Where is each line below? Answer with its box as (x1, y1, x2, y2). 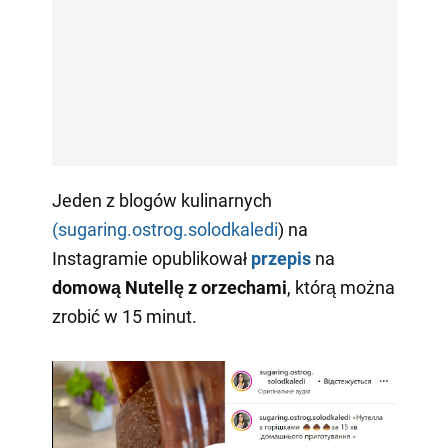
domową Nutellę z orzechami (51, 276, 287, 298)
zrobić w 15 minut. (51, 305, 197, 327)
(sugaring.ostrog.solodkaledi (51, 218, 278, 240)
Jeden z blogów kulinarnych (51, 189, 272, 211)
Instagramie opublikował (51, 247, 251, 269)
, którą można (286, 276, 395, 298)
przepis (250, 247, 311, 269)
